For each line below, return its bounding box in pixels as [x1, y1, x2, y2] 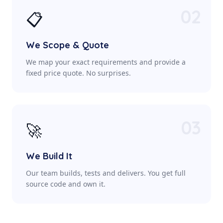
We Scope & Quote [26, 39, 109, 51]
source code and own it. [26, 179, 106, 189]
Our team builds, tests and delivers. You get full [26, 168, 186, 178]
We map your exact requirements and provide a [26, 57, 186, 67]
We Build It [26, 150, 72, 162]
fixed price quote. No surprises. [26, 68, 131, 78]
